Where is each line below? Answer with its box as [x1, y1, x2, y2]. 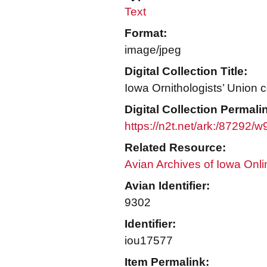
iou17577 [125, 234, 173, 247]
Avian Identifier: [125, 179, 210, 192]
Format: [125, 27, 167, 39]
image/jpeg [125, 44, 181, 56]
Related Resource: [125, 141, 226, 154]
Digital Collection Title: [125, 65, 247, 77]
